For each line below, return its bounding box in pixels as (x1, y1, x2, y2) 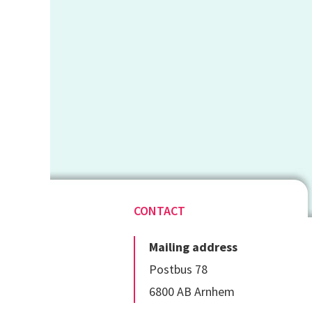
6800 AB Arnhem (149, 283, 235, 299)
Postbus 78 (149, 260, 208, 277)
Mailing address (149, 238, 237, 255)
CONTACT (134, 202, 185, 219)
